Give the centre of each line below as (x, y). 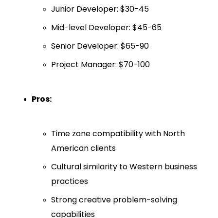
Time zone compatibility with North (118, 133)
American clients (83, 148)
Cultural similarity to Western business (124, 166)
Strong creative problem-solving (114, 200)
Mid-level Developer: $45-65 (106, 27)
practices (70, 181)
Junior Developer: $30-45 (100, 9)
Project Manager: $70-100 (100, 64)
